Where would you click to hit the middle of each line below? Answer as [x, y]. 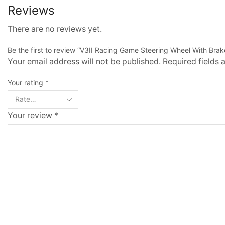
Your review [31, 115]
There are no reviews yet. [55, 29]
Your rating [26, 82]
